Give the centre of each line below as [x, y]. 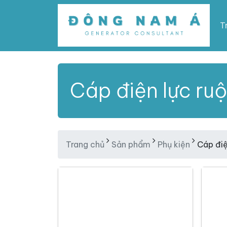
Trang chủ [85, 145]
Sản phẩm [131, 145]
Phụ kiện [174, 145]
